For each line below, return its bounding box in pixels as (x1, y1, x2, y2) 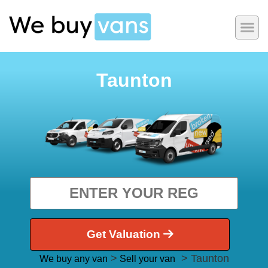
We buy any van (39, 253, 108, 264)
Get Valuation (86, 227, 163, 240)
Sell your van (117, 253, 175, 264)
